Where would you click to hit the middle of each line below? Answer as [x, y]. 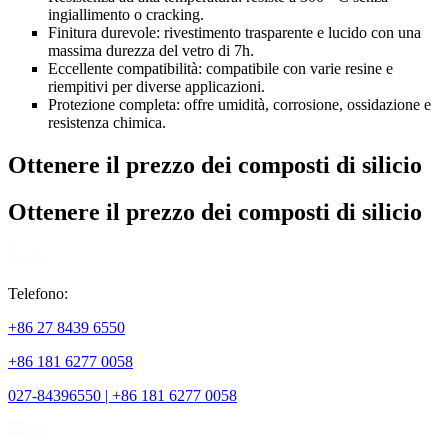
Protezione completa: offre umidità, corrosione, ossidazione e [239, 104]
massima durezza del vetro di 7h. [151, 50]
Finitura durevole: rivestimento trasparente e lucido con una [234, 32]
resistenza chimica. [107, 122]
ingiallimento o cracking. [126, 14]
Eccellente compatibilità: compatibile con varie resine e [220, 68]
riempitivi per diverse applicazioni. [156, 86]
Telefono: [38, 293]
